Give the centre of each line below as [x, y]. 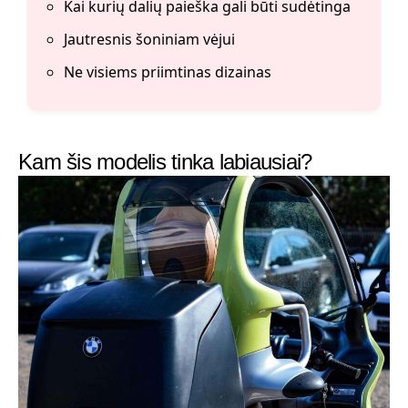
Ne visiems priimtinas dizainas [168, 72]
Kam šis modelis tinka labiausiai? [165, 162]
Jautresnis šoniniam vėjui [149, 40]
